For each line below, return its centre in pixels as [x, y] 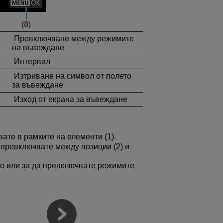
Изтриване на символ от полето [72, 76]
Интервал [31, 62]
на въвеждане [38, 47]
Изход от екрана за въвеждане [70, 99]
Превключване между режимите [73, 38]
